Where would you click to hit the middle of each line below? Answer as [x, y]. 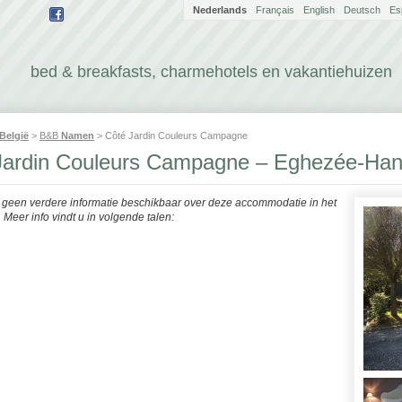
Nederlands [220, 10]
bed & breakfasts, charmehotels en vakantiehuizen [211, 72]
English [319, 10]
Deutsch [362, 10]
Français [275, 10]
